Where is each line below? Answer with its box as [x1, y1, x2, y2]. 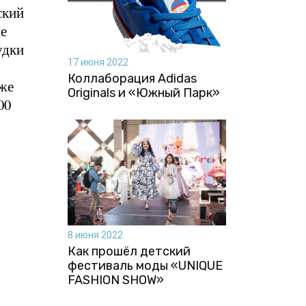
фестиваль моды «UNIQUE [67, 258, 223, 273]
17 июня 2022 [67, 56, 128, 68]
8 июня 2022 [67, 229, 123, 240]
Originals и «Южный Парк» [67, 85, 220, 100]
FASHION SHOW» [67, 272, 164, 288]
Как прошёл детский [67, 243, 191, 259]
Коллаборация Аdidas [67, 70, 197, 86]
